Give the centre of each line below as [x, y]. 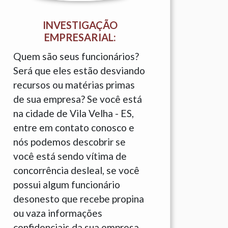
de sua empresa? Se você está [78, 99]
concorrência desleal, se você [76, 170]
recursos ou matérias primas [74, 85]
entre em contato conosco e [74, 127]
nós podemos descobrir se [69, 142]
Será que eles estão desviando [79, 70]
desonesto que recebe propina [79, 199]
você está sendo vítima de [70, 156]
